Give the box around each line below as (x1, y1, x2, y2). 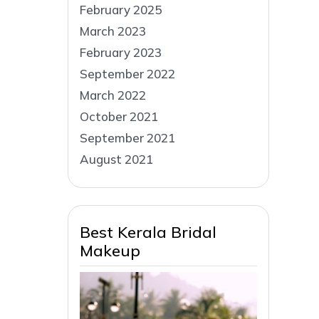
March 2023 (80, 23, 146, 38)
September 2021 (80, 130, 175, 145)
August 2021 (80, 151, 153, 167)
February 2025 (80, 1, 162, 17)
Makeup (80, 240, 140, 261)
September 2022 (80, 66, 175, 81)
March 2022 (80, 87, 146, 103)
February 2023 (80, 44, 162, 60)
